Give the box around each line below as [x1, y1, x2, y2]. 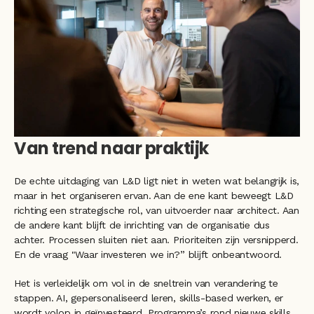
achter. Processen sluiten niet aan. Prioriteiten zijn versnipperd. [14, 233, 299, 245]
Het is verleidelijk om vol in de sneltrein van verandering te [14, 277, 278, 289]
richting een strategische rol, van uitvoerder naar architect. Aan [14, 204, 299, 216]
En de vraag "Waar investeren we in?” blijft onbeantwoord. [14, 248, 282, 260]
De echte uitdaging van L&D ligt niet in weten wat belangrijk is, [14, 175, 300, 186]
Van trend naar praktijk [14, 136, 209, 160]
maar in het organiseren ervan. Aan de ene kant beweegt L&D [14, 189, 294, 201]
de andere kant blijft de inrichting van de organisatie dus [14, 219, 270, 231]
